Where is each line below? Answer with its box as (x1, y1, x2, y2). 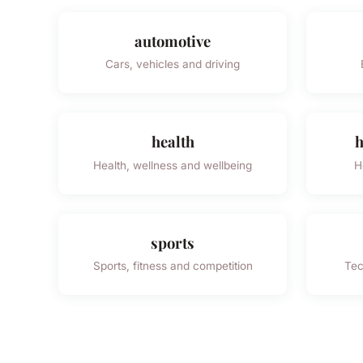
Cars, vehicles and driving (105, 58, 240, 71)
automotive (135, 30, 211, 51)
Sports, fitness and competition (92, 259, 253, 273)
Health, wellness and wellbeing (93, 158, 252, 172)
